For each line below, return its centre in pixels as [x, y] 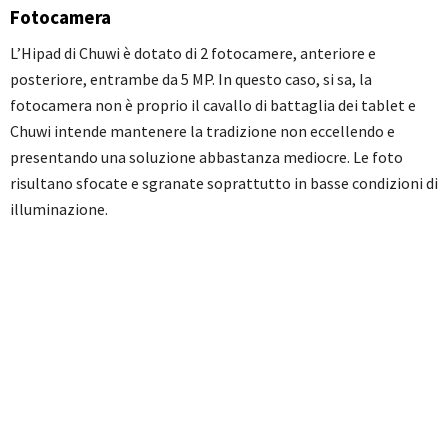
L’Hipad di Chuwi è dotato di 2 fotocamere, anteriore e [193, 53]
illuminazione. [59, 209]
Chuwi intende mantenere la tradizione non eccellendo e [202, 131]
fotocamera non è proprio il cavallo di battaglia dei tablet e [213, 105]
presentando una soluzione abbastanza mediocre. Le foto [206, 157]
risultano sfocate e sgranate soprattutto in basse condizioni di [224, 183]
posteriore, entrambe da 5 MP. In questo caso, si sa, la [191, 79]
